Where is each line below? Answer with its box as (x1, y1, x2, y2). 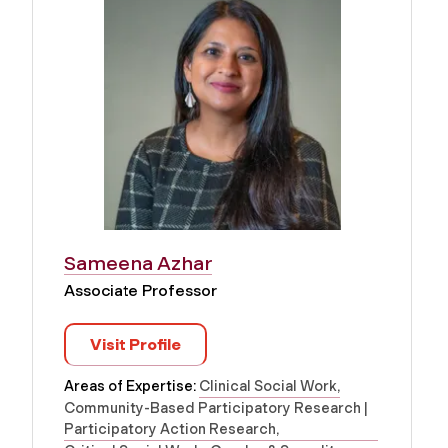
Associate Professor (64, 280, 217, 300)
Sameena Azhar (64, 250, 212, 275)
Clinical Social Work (199, 376, 337, 395)
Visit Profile (90, 334, 181, 354)
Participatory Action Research (64, 419, 276, 438)
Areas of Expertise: (64, 376, 199, 395)
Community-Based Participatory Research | (64, 398, 368, 417)
